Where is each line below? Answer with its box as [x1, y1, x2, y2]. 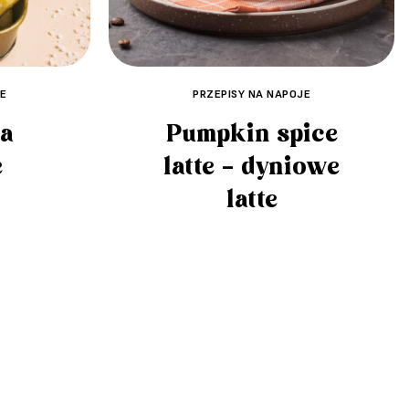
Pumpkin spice [165, 119, 338, 151]
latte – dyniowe [163, 152, 340, 184]
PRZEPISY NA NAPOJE [193, 87, 310, 101]
